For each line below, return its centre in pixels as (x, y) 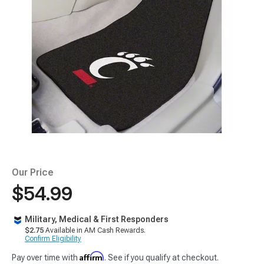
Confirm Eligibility (53, 239)
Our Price (33, 172)
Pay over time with (46, 258)
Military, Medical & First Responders (97, 219)
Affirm (92, 256)
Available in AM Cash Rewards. (95, 230)
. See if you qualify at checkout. (161, 258)
